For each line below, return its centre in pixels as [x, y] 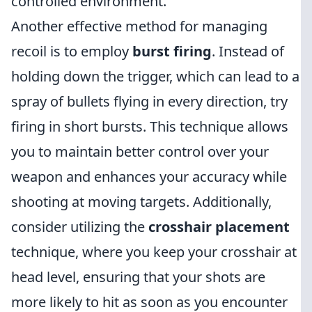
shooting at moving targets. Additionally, [141, 202]
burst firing [172, 51]
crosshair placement [219, 227]
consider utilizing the [80, 227]
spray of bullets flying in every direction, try [149, 101]
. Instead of [248, 51]
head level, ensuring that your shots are [138, 277]
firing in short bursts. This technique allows [150, 126]
